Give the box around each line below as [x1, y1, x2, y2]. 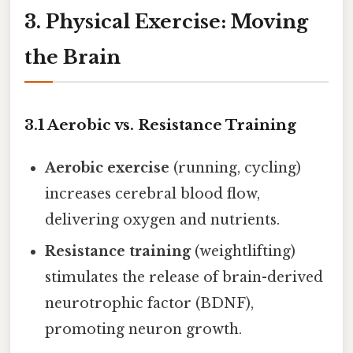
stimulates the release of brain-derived [45, 268, 324, 286]
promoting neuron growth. [45, 320, 243, 338]
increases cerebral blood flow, [45, 184, 261, 203]
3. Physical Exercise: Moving [24, 9, 308, 33]
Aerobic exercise [45, 158, 170, 176]
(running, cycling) [169, 158, 302, 176]
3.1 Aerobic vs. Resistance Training [24, 115, 296, 134]
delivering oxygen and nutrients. [45, 210, 281, 229]
